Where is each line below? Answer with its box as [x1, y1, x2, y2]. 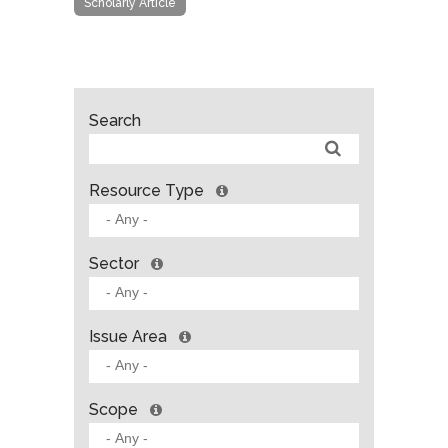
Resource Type [89, 180, 204, 200]
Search [89, 110, 141, 130]
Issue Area [89, 326, 167, 346]
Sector [89, 253, 139, 273]
